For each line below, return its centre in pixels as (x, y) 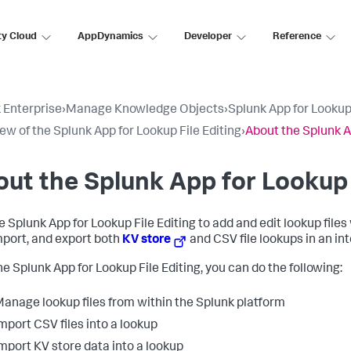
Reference (297, 37)
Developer (208, 37)
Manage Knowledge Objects (145, 110)
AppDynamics (110, 37)
